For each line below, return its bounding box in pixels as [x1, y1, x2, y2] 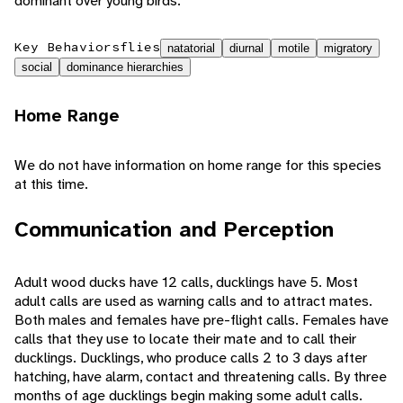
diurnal [229, 41, 264, 56]
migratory [324, 41, 372, 56]
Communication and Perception [14, 215, 334, 245]
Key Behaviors [14, 39, 120, 56]
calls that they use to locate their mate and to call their [14, 329, 356, 349]
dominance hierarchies [67, 60, 184, 75]
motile [278, 41, 309, 56]
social [22, 60, 52, 75]
